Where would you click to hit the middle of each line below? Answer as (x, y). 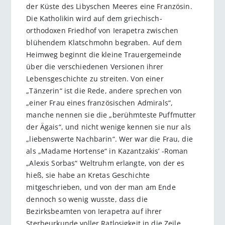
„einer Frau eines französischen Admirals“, (100, 102)
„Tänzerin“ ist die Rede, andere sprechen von (104, 90)
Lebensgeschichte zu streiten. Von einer (95, 78)
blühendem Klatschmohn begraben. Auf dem (104, 42)
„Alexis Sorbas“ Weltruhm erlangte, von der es (105, 163)
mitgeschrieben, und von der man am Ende (101, 187)
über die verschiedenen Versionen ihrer (95, 66)
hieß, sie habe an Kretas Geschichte (88, 175)
